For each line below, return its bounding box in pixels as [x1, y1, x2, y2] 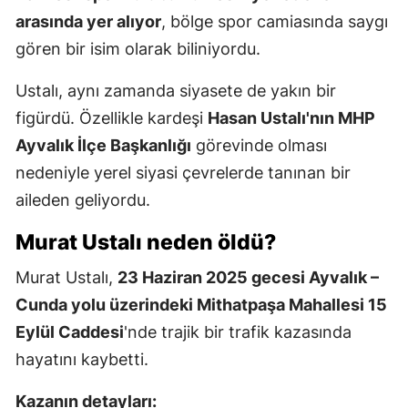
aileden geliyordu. [15, 190, 150, 210]
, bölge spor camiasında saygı [161, 12, 388, 32]
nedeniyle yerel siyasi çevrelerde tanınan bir [15, 163, 351, 183]
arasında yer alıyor [15, 12, 161, 32]
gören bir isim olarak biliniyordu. [15, 39, 260, 59]
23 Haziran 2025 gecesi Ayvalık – [117, 268, 379, 288]
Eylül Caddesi [15, 322, 124, 342]
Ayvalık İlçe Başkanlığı [15, 136, 191, 156]
